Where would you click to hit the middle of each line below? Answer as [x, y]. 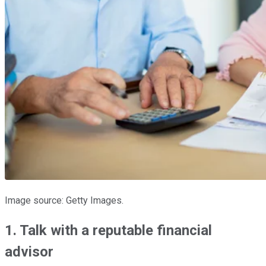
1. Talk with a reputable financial [108, 230]
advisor [29, 251]
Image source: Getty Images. [64, 200]
